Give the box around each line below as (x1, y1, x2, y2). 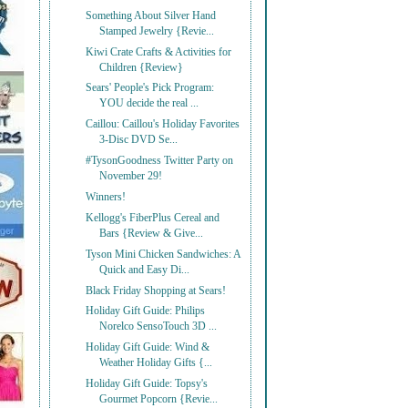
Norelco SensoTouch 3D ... (99, 321, 218, 333)
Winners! (86, 191, 127, 203)
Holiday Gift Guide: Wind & (86, 342, 210, 354)
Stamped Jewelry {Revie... (99, 25, 215, 37)
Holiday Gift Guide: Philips (86, 305, 206, 318)
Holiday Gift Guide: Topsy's (86, 378, 209, 391)
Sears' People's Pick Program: (86, 82, 215, 95)
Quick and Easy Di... (99, 263, 190, 276)
